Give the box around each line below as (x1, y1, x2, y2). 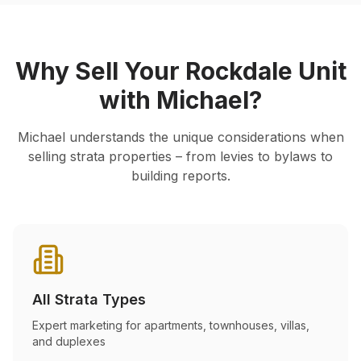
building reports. (131, 168, 230, 184)
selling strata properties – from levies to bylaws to (28, 148, 333, 164)
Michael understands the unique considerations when (17, 129, 344, 145)
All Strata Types (32, 291, 146, 308)
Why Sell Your (15, 56, 185, 85)
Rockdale (185, 56, 293, 85)
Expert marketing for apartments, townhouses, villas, (32, 318, 309, 332)
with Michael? (99, 85, 262, 114)
